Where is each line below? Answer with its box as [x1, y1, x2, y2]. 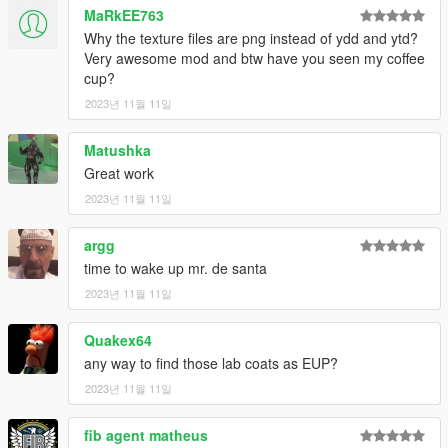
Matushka [84, 140, 151, 161]
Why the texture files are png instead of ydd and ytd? [84, 28, 418, 49]
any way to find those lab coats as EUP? [84, 353, 338, 374]
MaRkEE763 [84, 5, 164, 26]
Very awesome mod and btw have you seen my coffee [84, 48, 425, 69]
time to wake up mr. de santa [84, 258, 267, 279]
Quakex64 [84, 330, 152, 351]
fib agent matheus [84, 425, 208, 446]
